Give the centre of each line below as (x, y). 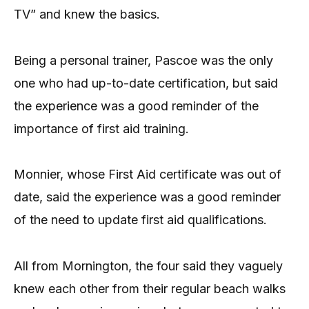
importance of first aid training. (101, 128)
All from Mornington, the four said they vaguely (148, 266)
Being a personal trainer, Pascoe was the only (143, 60)
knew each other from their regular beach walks (150, 288)
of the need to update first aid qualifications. (140, 220)
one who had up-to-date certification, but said (146, 83)
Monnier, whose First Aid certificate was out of (148, 175)
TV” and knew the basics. (87, 14)
